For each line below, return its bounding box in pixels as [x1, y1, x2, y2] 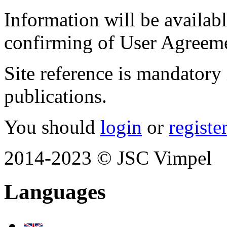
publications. [4, 85, 107, 107]
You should [4, 116, 100, 138]
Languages [4, 179, 106, 204]
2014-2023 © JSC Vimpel [4, 146, 212, 169]
